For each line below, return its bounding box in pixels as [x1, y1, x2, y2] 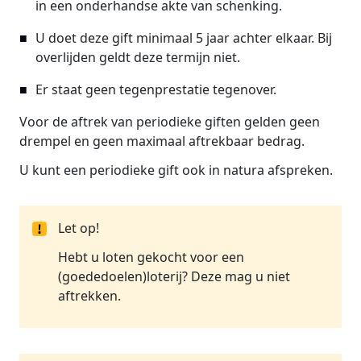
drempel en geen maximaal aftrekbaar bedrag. [19, 132, 305, 150]
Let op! [58, 219, 99, 237]
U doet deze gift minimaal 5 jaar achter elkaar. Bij [35, 29, 332, 47]
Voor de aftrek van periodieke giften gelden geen [19, 113, 320, 131]
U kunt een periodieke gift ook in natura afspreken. [19, 161, 333, 179]
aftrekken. [58, 287, 121, 305]
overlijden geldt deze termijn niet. [35, 48, 240, 66]
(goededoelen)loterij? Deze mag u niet [58, 268, 290, 285]
